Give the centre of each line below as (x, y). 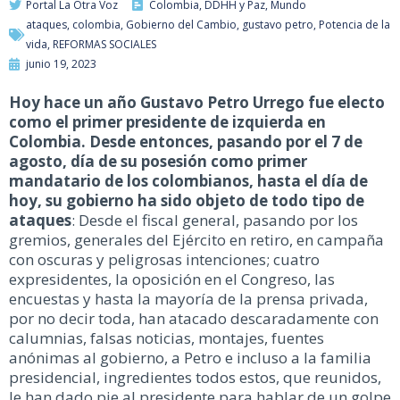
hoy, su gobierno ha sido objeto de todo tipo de (187, 200)
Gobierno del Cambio (181, 24)
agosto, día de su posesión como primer (158, 161)
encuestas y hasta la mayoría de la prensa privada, (188, 298)
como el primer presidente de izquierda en (167, 121)
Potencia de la (354, 24)
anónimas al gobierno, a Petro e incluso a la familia (190, 357)
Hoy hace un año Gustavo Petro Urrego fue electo (197, 102)
